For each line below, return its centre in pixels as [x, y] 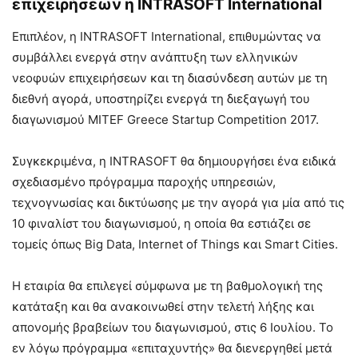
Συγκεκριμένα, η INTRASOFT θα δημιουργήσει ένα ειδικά [174, 161]
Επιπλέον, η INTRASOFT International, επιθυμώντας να [167, 36]
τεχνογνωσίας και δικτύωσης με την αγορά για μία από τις [178, 202]
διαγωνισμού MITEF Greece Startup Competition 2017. [165, 119]
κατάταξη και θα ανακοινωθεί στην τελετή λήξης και [163, 306]
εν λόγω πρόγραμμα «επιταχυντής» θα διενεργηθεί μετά [172, 348]
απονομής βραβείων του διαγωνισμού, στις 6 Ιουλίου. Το [173, 327]
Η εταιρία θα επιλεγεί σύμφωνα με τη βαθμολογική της [167, 285]
